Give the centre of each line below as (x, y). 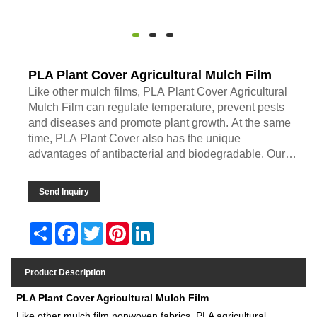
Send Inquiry (64, 192)
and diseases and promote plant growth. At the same (160, 123)
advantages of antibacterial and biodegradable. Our (157, 154)
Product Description (65, 272)
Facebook (97, 228)
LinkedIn (171, 228)
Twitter (116, 228)
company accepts (73, 170)
